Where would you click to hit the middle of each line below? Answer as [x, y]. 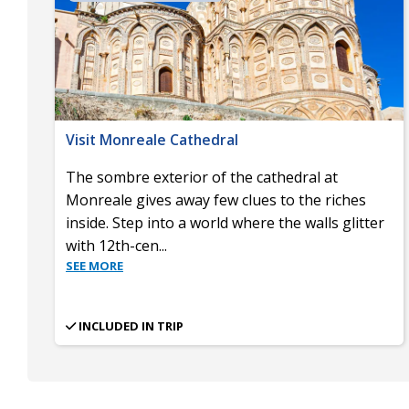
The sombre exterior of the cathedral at [202, 177]
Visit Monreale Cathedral [152, 139]
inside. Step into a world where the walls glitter [225, 222]
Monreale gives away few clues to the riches [216, 199]
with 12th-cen [112, 245]
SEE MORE [94, 265]
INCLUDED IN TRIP [131, 325]
